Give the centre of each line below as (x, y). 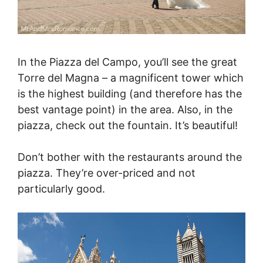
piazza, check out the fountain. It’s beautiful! (128, 126)
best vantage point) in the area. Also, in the (125, 110)
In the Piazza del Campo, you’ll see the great (127, 62)
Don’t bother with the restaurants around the (130, 157)
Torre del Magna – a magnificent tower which (131, 78)
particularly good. (61, 189)
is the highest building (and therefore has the (130, 94)
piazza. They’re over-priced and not (107, 173)
